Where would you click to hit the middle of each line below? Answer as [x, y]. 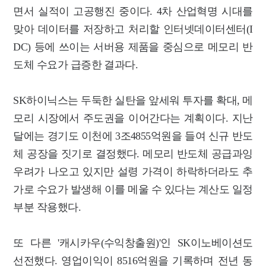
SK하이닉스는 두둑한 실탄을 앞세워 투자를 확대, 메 [133, 100]
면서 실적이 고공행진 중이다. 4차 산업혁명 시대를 [133, 11]
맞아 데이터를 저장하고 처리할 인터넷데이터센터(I [133, 29]
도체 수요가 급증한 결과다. [76, 64]
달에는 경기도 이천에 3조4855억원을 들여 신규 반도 [133, 136]
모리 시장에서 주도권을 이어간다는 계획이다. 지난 [133, 118]
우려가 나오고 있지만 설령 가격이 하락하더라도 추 [133, 171]
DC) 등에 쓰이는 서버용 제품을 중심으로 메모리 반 [133, 47]
